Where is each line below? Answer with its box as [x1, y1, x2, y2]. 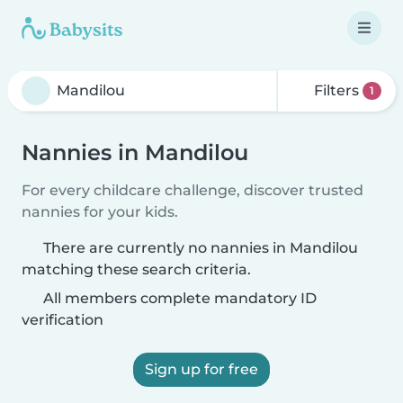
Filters [310, 82, 363, 99]
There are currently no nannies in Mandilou [43, 239, 358, 256]
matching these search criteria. [22, 261, 251, 278]
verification [22, 311, 103, 328]
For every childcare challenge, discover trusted [22, 182, 363, 199]
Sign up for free [145, 361, 258, 378]
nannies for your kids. [22, 203, 178, 220]
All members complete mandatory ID [40, 290, 317, 307]
